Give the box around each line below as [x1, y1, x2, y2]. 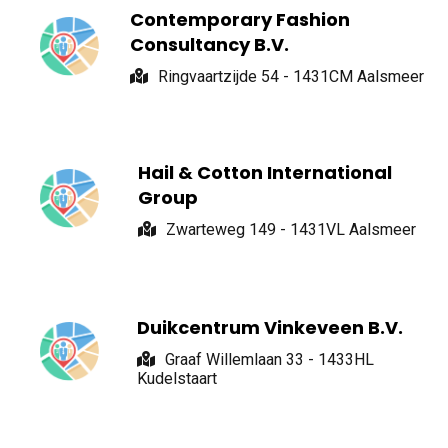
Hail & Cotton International [137, 159, 392, 185]
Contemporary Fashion [130, 7, 350, 33]
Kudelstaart [137, 369, 217, 389]
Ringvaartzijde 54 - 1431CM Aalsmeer [158, 67, 424, 87]
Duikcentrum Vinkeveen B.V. [137, 315, 403, 341]
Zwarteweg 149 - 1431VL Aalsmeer [165, 219, 416, 239]
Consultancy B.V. [130, 32, 289, 58]
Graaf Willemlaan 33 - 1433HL [165, 350, 374, 370]
